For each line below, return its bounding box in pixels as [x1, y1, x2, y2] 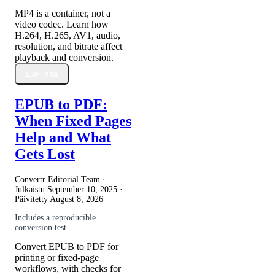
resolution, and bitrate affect [15, 41, 122, 52]
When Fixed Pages [15, 113, 131, 130]
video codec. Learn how [15, 18, 109, 29]
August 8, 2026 [50, 195, 103, 204]
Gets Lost [15, 146, 75, 163]
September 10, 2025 [47, 185, 117, 195]
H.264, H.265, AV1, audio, [15, 29, 120, 41]
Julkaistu [15, 185, 47, 195]
